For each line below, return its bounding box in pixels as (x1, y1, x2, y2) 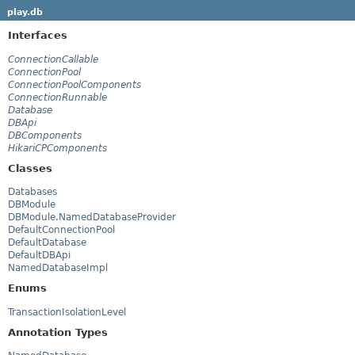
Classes (8, 162, 52, 174)
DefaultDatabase (8, 237, 86, 249)
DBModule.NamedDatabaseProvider (8, 212, 176, 223)
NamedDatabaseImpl (8, 262, 108, 274)
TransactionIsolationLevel (8, 306, 126, 318)
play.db (6, 6, 43, 17)
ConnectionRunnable (8, 91, 107, 103)
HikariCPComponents (8, 142, 107, 154)
